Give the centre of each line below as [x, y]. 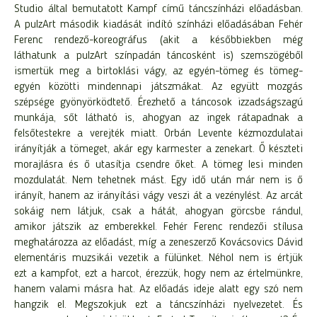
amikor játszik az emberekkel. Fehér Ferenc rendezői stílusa [158, 227]
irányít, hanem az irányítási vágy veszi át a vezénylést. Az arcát [158, 196]
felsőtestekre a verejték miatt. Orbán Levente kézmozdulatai [158, 134]
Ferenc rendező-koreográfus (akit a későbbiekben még [158, 40]
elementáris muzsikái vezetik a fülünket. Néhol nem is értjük [158, 258]
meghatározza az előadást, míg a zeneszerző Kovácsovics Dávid [158, 243]
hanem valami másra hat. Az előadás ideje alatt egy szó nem [158, 289]
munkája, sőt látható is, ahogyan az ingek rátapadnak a [158, 118]
